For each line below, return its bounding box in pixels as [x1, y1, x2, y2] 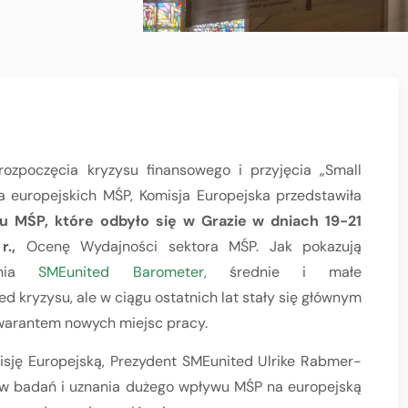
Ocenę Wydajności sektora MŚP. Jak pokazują [25, 237, 362, 256]
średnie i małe [206, 262, 362, 281]
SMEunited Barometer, [38, 262, 207, 281]
